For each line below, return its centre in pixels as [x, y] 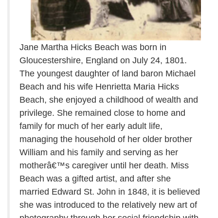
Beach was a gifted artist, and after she [95, 179]
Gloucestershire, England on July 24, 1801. [103, 61]
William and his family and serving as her [99, 153]
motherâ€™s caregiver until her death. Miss [104, 166]
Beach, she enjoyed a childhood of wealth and [109, 100]
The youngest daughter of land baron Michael [108, 74]
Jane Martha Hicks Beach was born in [93, 47]
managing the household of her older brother [106, 139]
